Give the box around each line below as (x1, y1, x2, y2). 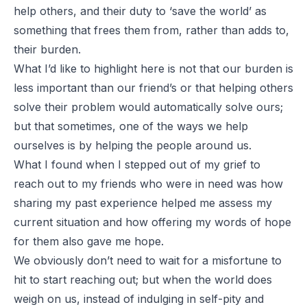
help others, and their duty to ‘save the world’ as (14, 3, 267, 18)
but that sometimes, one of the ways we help (14, 119, 248, 133)
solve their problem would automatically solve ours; (14, 99, 283, 114)
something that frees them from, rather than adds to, (14, 23, 289, 37)
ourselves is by (14, 138, 95, 152)
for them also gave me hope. (14, 234, 164, 248)
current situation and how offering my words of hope (14, 214, 291, 229)
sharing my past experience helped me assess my (14, 195, 272, 210)
